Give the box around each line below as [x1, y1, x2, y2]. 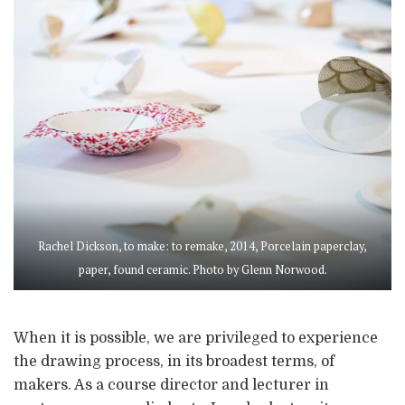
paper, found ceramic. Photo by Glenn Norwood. [78, 261, 327, 278]
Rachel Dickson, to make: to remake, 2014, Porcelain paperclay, [38, 238, 367, 254]
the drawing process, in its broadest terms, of [14, 353, 334, 370]
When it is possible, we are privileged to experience [14, 329, 378, 346]
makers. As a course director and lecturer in [14, 376, 329, 393]
